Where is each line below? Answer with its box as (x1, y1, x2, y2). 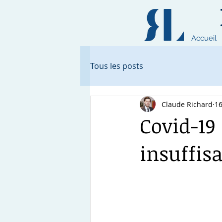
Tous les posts (90, 60, 143, 71)
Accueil (191, 34, 217, 43)
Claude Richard (162, 99, 213, 109)
